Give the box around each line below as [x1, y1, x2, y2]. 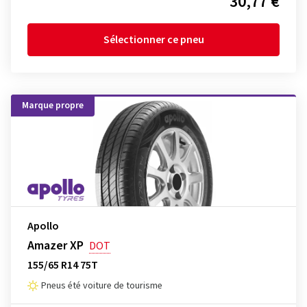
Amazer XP [27, 237, 84, 254]
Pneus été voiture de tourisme [41, 279, 162, 293]
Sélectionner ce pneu [103, 32, 204, 47]
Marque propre [22, 99, 84, 112]
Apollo [27, 219, 59, 234]
